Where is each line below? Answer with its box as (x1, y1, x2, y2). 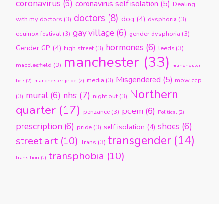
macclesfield (16, 61, 52, 70)
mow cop (175, 76, 202, 85)
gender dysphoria (129, 29, 180, 39)
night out (93, 92, 118, 101)
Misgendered (116, 74, 161, 86)
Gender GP (16, 43, 50, 53)
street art (16, 134, 58, 148)
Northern (130, 86, 178, 103)
